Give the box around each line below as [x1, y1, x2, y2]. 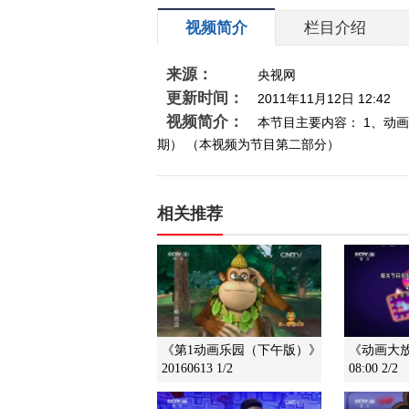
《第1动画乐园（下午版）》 [162, 343, 321, 357]
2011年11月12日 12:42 [257, 91, 391, 106]
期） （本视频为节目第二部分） [157, 137, 340, 152]
